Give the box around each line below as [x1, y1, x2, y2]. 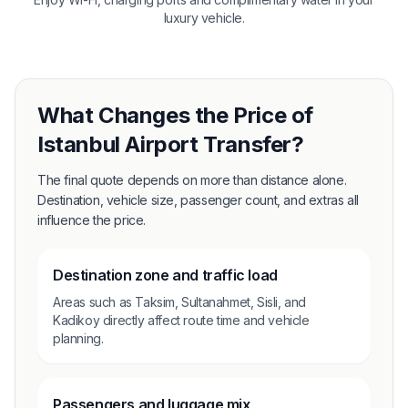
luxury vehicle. [163, 9, 245, 25]
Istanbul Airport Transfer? [37, 130, 304, 158]
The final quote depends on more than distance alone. [37, 171, 347, 188]
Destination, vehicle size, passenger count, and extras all [37, 191, 359, 208]
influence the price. [37, 211, 146, 228]
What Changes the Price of [37, 101, 314, 128]
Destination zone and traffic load [53, 265, 278, 284]
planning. [53, 330, 104, 346]
